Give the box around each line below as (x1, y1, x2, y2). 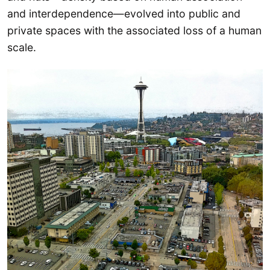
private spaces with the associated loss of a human (7, 24, 262, 37)
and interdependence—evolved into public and (7, 7, 240, 20)
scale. (7, 40, 36, 54)
